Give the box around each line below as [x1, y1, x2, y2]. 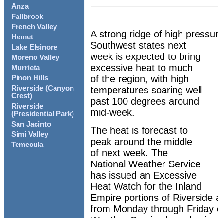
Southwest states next [91, 39, 186, 51]
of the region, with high [91, 73, 189, 84]
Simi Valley [11, 130, 48, 139]
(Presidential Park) [11, 110, 74, 118]
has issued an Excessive [91, 170, 197, 181]
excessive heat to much [91, 62, 193, 73]
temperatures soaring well [91, 84, 202, 95]
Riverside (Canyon [11, 84, 74, 92]
